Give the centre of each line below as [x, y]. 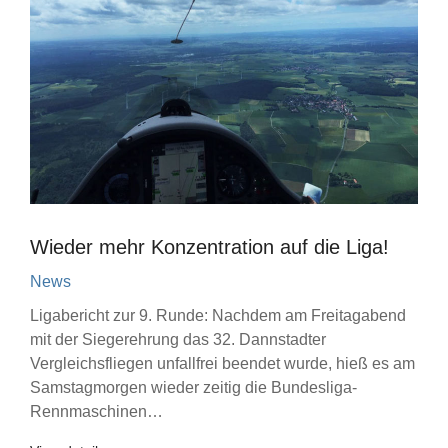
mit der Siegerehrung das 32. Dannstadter [178, 339]
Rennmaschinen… [96, 411]
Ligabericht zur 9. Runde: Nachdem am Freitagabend [218, 315]
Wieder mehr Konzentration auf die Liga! [209, 247]
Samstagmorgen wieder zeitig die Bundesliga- [193, 387]
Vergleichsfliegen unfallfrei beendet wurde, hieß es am [222, 363]
